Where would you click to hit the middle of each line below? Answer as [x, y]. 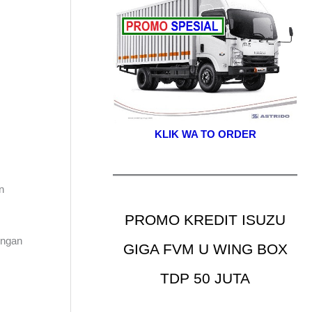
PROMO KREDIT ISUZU [205, 220]
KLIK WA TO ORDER [205, 134]
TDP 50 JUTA [205, 278]
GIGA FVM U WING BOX [205, 249]
